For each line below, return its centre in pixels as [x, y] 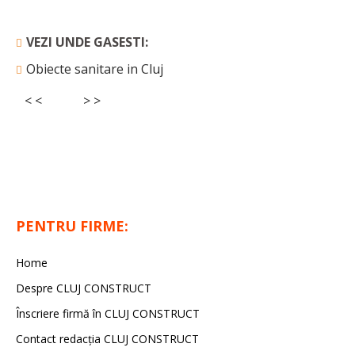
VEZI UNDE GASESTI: [87, 42]
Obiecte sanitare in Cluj [95, 69]
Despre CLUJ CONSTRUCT [84, 288]
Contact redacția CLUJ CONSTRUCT [107, 339]
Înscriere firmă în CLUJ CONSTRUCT [108, 314]
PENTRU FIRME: [72, 226]
